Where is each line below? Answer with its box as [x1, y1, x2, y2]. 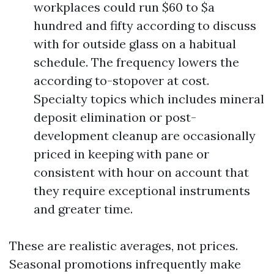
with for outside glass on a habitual [34, 36, 236, 51]
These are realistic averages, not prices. [9, 238, 238, 253]
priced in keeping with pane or [34, 146, 209, 161]
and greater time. [34, 201, 133, 217]
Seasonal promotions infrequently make [9, 256, 241, 272]
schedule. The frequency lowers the [34, 54, 239, 70]
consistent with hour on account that [34, 165, 249, 180]
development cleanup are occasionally [34, 128, 256, 143]
